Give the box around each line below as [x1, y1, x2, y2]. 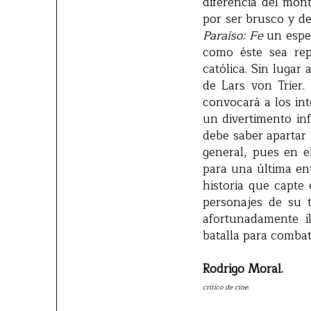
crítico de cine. [203, 281, 250, 294]
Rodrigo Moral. [203, 259, 283, 280]
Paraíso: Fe [203, 26, 263, 47]
